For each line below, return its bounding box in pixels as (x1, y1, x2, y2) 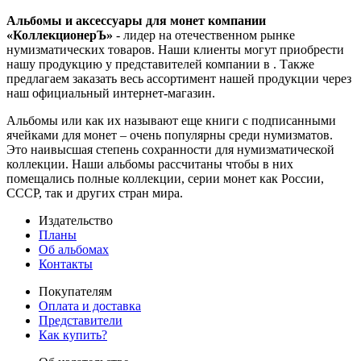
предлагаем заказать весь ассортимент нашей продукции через (6, 71, 351, 85)
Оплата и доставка (39, 298, 141, 313)
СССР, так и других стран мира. (6, 185, 183, 200)
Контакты (39, 256, 93, 271)
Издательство (39, 213, 113, 227)
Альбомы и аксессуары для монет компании (6, 13, 266, 27)
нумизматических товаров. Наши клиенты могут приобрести (6, 42, 344, 56)
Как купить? (39, 327, 107, 342)
